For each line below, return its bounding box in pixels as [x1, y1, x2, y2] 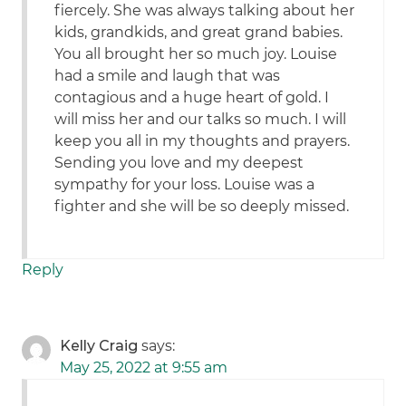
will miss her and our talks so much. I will [54, 111, 347, 129]
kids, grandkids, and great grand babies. [54, 24, 343, 42]
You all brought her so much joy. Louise [54, 45, 338, 63]
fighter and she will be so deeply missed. [54, 198, 350, 216]
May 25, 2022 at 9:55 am [60, 359, 228, 377]
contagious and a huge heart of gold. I [54, 89, 330, 107]
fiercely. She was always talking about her [54, 2, 355, 20]
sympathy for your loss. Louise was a [54, 176, 315, 194]
